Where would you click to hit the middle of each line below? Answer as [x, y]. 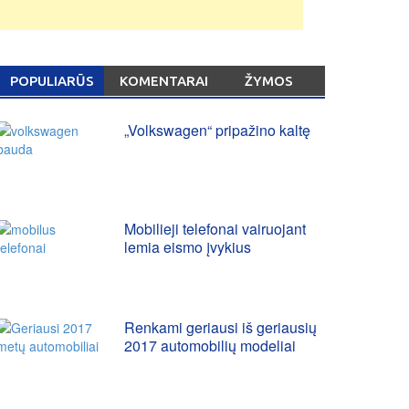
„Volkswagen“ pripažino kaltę [217, 130]
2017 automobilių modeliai [210, 346]
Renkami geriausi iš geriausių [220, 327]
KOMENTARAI [163, 81]
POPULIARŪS [52, 81]
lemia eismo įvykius [188, 247]
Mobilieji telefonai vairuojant [215, 229]
